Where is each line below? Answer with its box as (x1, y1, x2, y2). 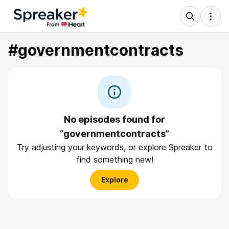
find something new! (76, 154, 153, 165)
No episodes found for (64, 114, 165, 125)
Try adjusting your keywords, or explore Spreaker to (16, 142, 213, 152)
